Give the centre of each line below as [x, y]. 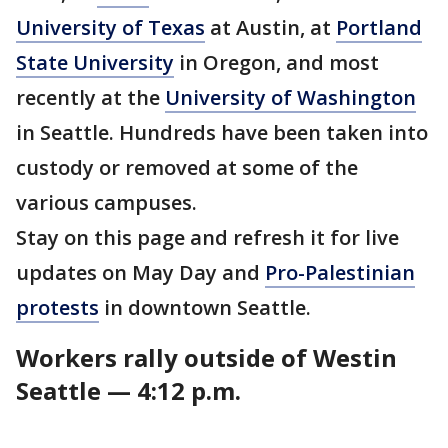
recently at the [90, 97]
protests [57, 307]
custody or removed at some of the [187, 167]
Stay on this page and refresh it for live [207, 237]
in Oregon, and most [276, 62]
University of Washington [290, 97]
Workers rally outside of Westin [206, 357]
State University [95, 62]
